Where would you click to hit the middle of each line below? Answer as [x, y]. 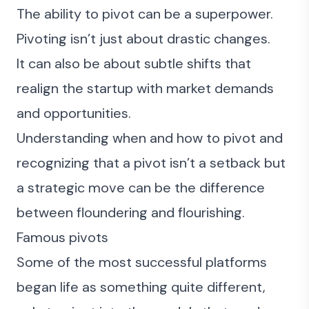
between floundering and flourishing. [131, 212]
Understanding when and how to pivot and [150, 138]
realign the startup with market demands [145, 88]
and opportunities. [74, 113]
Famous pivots [62, 237]
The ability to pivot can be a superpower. [145, 14]
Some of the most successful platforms [142, 262]
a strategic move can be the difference [141, 188]
